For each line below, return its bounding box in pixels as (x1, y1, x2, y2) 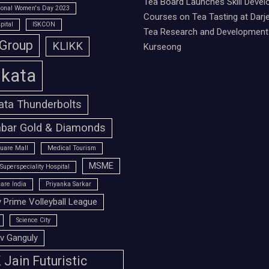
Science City (16, 216, 50, 225)
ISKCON (32, 20, 55, 29)
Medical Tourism (47, 144, 96, 153)
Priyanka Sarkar (45, 180, 91, 189)
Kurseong (144, 41, 181, 53)
